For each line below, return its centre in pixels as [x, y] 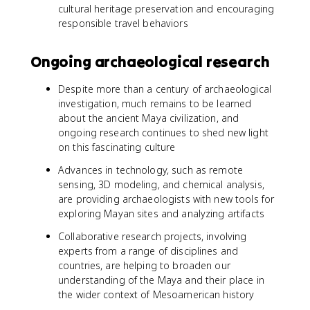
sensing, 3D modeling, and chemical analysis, [161, 184]
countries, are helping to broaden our [144, 265]
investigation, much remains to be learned [155, 103]
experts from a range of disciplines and [148, 251]
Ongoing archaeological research [150, 62]
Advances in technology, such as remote [151, 170]
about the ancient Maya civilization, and [149, 118]
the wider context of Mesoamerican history [156, 294]
